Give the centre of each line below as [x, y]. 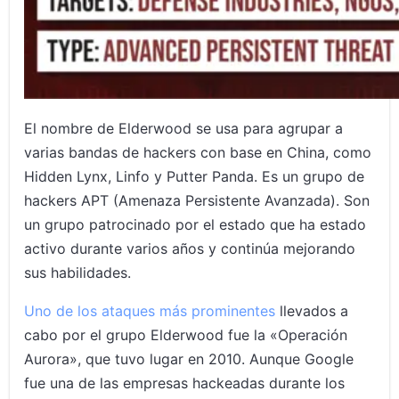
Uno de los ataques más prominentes [150, 311]
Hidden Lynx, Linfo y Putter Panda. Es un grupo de [195, 177]
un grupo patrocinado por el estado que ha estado [195, 225]
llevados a [312, 311]
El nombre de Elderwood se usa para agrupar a [184, 129]
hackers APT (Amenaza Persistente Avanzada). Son [197, 201]
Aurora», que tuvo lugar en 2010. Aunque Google [189, 359]
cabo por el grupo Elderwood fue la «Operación [186, 335]
